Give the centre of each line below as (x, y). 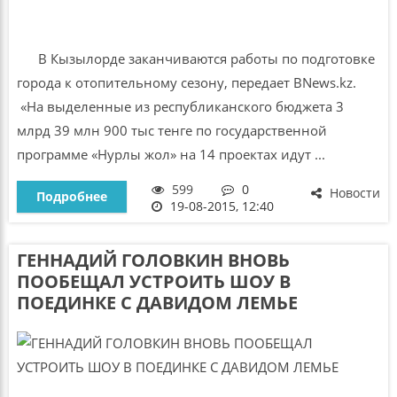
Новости (354, 192)
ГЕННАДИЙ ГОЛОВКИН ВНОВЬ (153, 261)
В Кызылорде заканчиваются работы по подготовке (195, 58)
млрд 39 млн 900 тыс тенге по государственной (171, 130)
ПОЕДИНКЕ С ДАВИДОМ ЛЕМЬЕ (157, 303)
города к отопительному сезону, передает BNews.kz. (191, 82)
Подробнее (71, 196)
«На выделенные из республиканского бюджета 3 (180, 106)
